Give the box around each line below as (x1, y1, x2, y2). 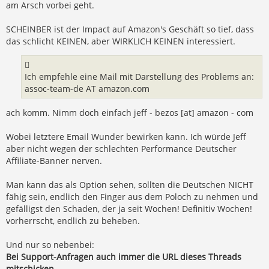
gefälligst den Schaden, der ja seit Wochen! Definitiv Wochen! (6, 202, 252, 214)
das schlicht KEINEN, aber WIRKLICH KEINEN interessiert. (6, 35, 235, 47)
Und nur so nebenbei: (6, 238, 94, 250)
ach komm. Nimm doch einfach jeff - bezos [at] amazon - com (6, 106, 253, 118)
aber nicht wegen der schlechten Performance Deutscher (6, 142, 237, 154)
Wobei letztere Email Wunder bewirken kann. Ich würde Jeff (6, 130, 246, 142)
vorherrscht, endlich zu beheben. (6, 214, 140, 226)
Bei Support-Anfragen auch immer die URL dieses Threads (6, 250, 241, 262)
